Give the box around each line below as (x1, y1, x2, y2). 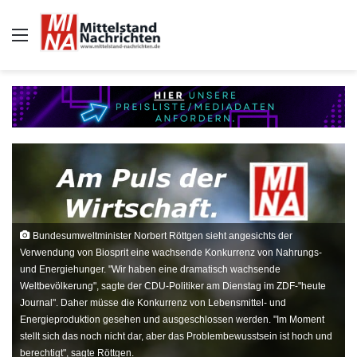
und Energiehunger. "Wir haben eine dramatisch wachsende (20, 263, 280, 274)
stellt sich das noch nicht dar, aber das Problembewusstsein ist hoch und (20, 330, 332, 341)
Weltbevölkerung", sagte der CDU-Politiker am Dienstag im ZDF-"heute (20, 280, 326, 291)
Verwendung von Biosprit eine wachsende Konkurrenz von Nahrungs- (20, 246, 322, 257)
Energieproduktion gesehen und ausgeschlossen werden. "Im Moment (20, 313, 324, 324)
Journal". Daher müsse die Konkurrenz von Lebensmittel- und (20, 296, 286, 308)
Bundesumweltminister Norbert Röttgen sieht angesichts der (30, 229, 292, 241)
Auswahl (28, 28, 77, 41)
